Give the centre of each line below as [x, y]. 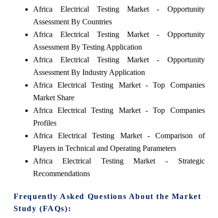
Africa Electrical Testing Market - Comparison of [119, 135]
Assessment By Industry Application [89, 72]
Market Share [54, 97]
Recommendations [61, 173]
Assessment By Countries [72, 21]
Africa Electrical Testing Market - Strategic [119, 161]
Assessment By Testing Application [87, 47]
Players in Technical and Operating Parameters [104, 148]
